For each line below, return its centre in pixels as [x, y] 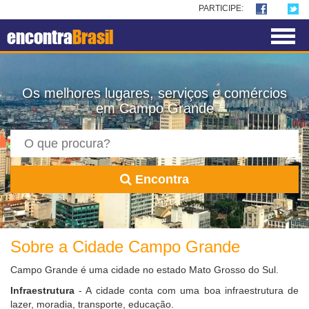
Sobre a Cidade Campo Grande [125, 247]
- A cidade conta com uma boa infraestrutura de [187, 291]
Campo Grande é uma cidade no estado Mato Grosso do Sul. [144, 270]
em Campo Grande [154, 109]
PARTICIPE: [222, 9]
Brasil [93, 37]
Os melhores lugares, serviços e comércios [154, 93]
